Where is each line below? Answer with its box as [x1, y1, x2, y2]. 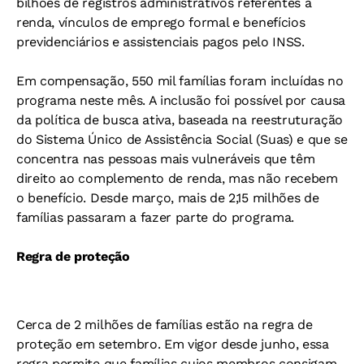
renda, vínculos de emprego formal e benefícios [16, 14, 305, 30]
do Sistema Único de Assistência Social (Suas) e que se [16, 131, 348, 147]
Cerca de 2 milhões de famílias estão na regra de [16, 316, 313, 332]
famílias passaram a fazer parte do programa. [16, 209, 294, 225]
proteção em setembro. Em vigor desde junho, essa [16, 336, 329, 352]
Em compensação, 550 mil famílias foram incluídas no [16, 72, 344, 89]
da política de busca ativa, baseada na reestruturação [16, 111, 344, 128]
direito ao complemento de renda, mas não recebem [16, 170, 338, 186]
